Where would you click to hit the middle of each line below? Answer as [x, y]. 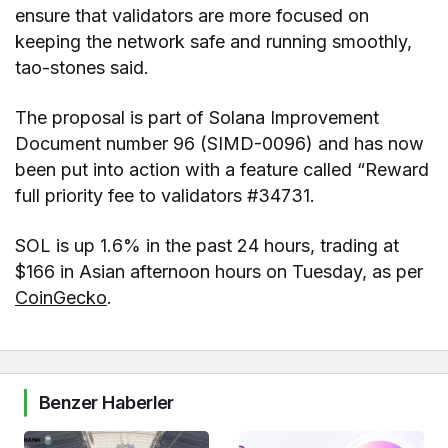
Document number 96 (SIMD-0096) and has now [220, 144]
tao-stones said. [82, 68]
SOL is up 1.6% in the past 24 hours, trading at [207, 246]
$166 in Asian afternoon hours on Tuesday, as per [219, 272]
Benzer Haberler [106, 403]
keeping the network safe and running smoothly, [214, 42]
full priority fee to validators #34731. [165, 196]
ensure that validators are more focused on [192, 16]
